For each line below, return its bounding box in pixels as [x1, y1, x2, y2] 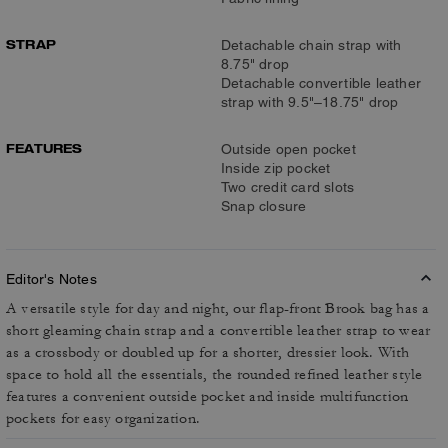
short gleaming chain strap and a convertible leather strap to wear [6, 321, 431, 340]
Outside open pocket [221, 141, 356, 157]
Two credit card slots [221, 179, 355, 195]
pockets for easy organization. [6, 409, 200, 428]
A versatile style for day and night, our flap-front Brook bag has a [6, 299, 430, 318]
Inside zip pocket [221, 160, 331, 176]
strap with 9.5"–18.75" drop [221, 94, 399, 110]
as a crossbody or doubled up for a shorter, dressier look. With [6, 343, 410, 362]
